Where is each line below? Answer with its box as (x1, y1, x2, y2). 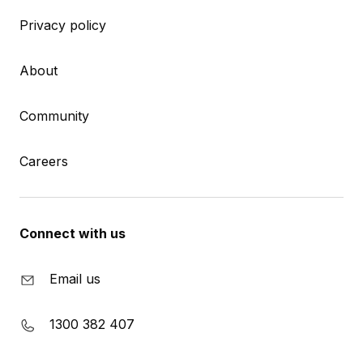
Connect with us (19, 225, 126, 242)
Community (19, 108, 89, 125)
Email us (49, 271, 100, 288)
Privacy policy (19, 17, 106, 34)
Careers (19, 153, 68, 170)
